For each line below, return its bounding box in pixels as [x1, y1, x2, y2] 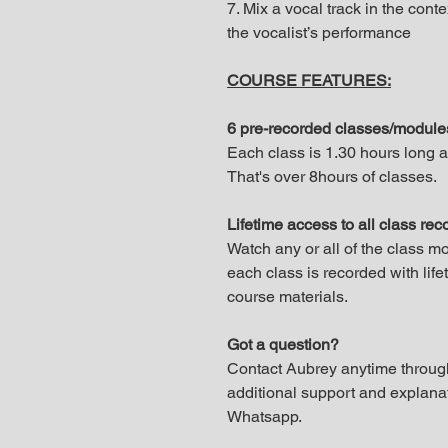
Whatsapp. [227, 407, 302, 426]
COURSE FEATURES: [227, 71, 391, 90]
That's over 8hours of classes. [227, 167, 437, 186]
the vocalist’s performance [227, 23, 411, 42]
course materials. [227, 287, 348, 306]
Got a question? [227, 335, 339, 354]
